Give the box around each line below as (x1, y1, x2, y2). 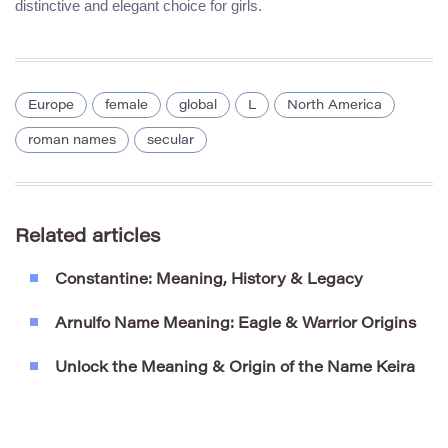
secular (147, 133, 194, 147)
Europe (28, 98, 74, 112)
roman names (28, 133, 116, 147)
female (105, 98, 148, 112)
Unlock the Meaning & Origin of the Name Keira (55, 360, 415, 376)
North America (287, 98, 382, 112)
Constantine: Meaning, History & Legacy (55, 272, 363, 288)
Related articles (15, 227, 161, 247)
